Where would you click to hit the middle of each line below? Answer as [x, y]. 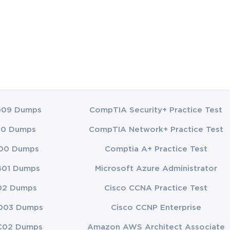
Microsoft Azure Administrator [156, 168]
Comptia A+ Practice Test [156, 149]
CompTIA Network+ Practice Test [156, 129]
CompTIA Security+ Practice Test [156, 110]
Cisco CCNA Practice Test [156, 188]
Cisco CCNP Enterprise [156, 207]
